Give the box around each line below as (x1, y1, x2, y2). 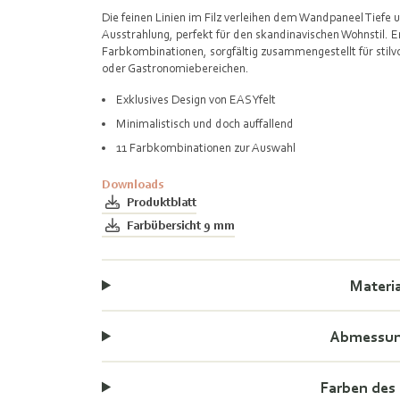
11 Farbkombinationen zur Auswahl (116, 140, 298, 154)
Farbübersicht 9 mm (127, 217, 235, 232)
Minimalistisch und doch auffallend (116, 116, 296, 130)
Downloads (102, 177, 163, 191)
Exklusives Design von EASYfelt (116, 92, 279, 106)
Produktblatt (127, 194, 196, 209)
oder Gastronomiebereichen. (102, 61, 249, 75)
